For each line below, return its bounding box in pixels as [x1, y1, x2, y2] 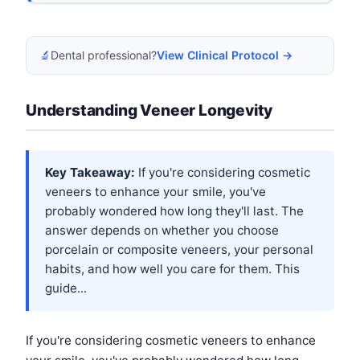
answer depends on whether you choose [45, 222, 279, 238]
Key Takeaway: [45, 164, 135, 180]
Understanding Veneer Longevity [26, 100, 273, 120]
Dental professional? [51, 47, 157, 62]
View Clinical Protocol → [157, 47, 292, 62]
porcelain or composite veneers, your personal [45, 241, 313, 257]
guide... [45, 280, 87, 296]
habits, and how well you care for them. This [45, 260, 300, 276]
